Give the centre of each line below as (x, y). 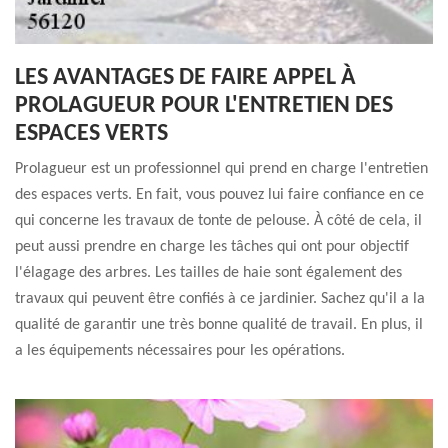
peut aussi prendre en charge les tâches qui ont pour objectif (212, 247)
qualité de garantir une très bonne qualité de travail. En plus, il (219, 325)
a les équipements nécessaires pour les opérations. (180, 351)
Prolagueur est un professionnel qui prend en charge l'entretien (221, 169)
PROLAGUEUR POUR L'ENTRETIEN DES (204, 106)
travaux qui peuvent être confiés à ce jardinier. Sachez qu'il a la (220, 299)
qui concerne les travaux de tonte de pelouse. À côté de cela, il (218, 221)
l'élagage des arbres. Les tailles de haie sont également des (208, 273)
